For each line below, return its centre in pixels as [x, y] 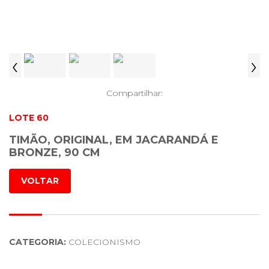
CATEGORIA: [38, 242]
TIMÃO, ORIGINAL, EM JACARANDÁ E [114, 140]
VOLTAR [40, 181]
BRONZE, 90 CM [55, 153]
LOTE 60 [29, 118]
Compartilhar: [134, 93]
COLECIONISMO [103, 242]
